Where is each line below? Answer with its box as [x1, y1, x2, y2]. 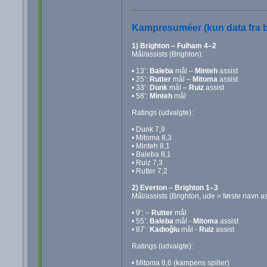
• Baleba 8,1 [131, 150, 171, 159]
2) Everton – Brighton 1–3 [131, 183, 218, 192]
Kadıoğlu [149, 225, 179, 234]
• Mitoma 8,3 [131, 133, 172, 142]
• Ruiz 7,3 [131, 158, 163, 167]
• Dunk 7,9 [131, 125, 165, 133]
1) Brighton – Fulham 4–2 [131, 41, 216, 50]
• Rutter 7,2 [131, 166, 167, 175]
